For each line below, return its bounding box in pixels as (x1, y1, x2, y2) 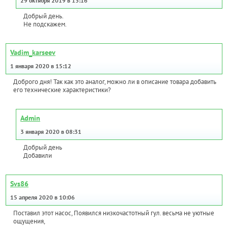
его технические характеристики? (13, 85, 111, 95)
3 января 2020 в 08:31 (20, 128, 81, 136)
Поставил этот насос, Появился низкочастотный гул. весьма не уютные (13, 209, 214, 218)
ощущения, (13, 217, 45, 226)
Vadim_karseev (10, 48, 55, 58)
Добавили (23, 151, 52, 160)
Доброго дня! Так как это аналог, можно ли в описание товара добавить (13, 77, 216, 87)
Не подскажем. (23, 20, 67, 29)
